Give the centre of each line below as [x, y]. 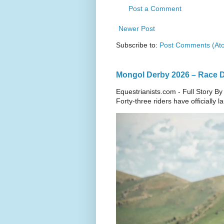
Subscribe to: [138, 45]
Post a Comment [155, 9]
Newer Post [137, 29]
